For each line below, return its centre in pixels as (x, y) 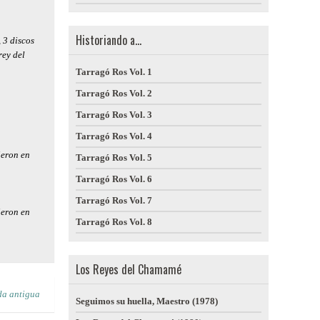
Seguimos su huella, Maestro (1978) (147, 301)
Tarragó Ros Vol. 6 (114, 179)
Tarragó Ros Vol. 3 (114, 115)
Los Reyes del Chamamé (129, 269)
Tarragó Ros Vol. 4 (114, 136)
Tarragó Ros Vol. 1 (114, 72)
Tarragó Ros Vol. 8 (114, 222)
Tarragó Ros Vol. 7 (114, 200)
